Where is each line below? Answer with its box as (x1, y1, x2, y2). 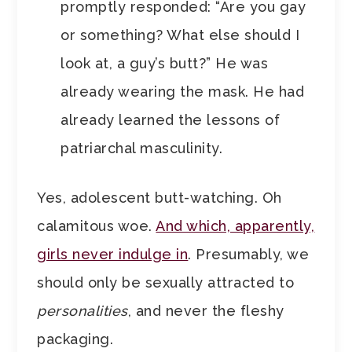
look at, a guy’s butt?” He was (60, 55, 269, 72)
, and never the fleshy (127, 302, 284, 320)
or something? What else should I (60, 27, 300, 44)
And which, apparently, (156, 218, 315, 235)
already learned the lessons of (60, 112, 280, 129)
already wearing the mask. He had (60, 83, 305, 101)
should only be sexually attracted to (37, 274, 295, 291)
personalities (37, 302, 128, 320)
